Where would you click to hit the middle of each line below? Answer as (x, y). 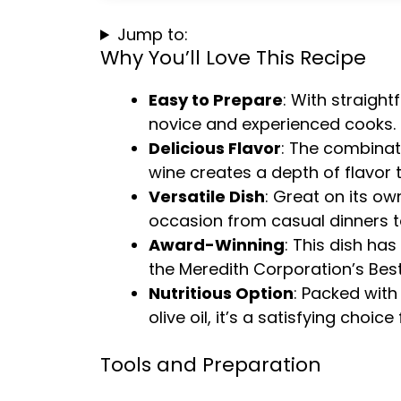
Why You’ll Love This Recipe (233, 58)
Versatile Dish (207, 196)
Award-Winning (217, 245)
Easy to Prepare (216, 100)
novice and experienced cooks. (272, 124)
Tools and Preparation (211, 365)
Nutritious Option (221, 293)
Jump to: (153, 34)
